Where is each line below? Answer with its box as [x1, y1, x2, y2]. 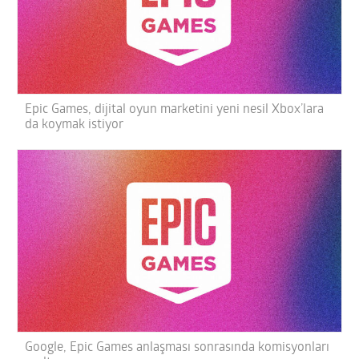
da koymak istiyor [25, 119, 124, 132]
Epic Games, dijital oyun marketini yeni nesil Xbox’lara [25, 103, 325, 117]
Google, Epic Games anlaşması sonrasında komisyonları [25, 341, 330, 354]
